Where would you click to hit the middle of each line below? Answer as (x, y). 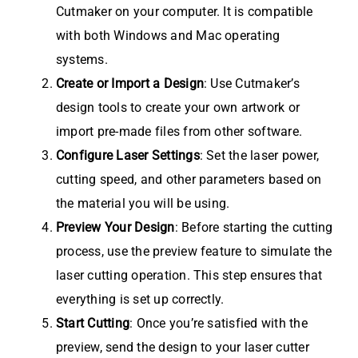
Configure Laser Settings (128, 156)
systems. (82, 60)
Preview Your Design (115, 228)
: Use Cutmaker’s (252, 84)
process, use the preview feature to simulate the (194, 252)
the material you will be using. (143, 204)
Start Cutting (93, 324)
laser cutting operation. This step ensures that (189, 276)
